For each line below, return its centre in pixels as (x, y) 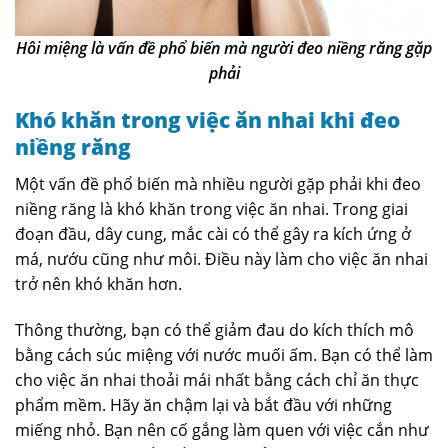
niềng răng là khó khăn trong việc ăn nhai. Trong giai (211, 208)
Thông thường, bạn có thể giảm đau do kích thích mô (214, 329)
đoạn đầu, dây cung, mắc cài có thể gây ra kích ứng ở (213, 233)
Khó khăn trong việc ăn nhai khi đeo (207, 120)
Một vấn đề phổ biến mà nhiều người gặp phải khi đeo (218, 183)
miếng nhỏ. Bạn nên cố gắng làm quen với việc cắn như (222, 429)
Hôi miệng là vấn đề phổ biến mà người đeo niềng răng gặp (224, 48)
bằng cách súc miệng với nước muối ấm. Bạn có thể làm (224, 354)
